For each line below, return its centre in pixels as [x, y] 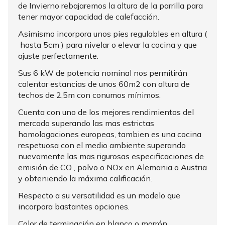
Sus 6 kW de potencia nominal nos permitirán [103, 73]
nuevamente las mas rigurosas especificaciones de [111, 156]
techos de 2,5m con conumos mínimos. [89, 95]
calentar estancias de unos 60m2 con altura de [104, 84]
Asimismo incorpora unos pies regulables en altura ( [113, 33]
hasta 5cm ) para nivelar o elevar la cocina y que [107, 44]
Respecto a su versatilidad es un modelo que [99, 195]
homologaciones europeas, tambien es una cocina [110, 134]
